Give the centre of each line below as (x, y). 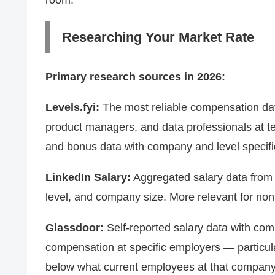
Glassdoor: (75, 228)
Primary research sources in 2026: (135, 77)
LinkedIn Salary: (88, 178)
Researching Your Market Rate (158, 37)
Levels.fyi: (72, 108)
